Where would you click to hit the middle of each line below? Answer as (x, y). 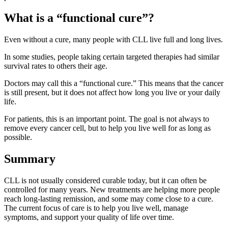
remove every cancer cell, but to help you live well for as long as (107, 128)
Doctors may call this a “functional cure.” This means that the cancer (114, 83)
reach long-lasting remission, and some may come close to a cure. (109, 199)
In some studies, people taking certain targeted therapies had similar (112, 57)
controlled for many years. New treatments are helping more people (112, 190)
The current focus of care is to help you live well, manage (96, 208)
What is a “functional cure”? (79, 18)
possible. (19, 137)
